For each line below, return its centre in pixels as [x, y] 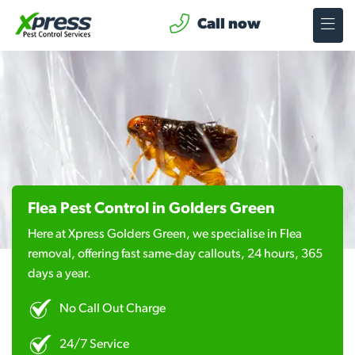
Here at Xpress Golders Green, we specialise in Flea [165, 235]
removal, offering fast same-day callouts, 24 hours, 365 [175, 254]
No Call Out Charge [113, 309]
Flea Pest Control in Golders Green [151, 209]
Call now [229, 25]
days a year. [59, 274]
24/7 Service [94, 344]
